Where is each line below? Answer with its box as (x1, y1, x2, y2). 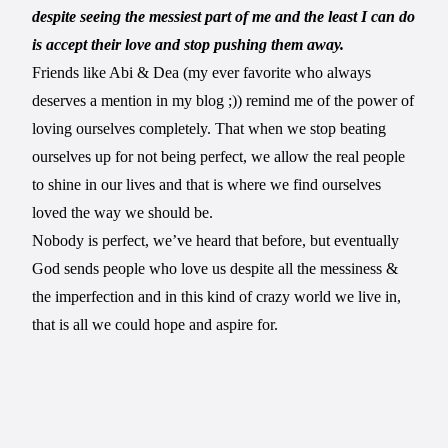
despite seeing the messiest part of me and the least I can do (32, 7, 416, 25)
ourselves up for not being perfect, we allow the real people (32, 147, 406, 165)
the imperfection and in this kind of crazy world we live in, (32, 287, 402, 305)
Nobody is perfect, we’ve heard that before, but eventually (32, 231, 400, 249)
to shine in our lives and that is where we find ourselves (32, 175, 382, 193)
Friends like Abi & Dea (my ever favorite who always (32, 63, 372, 81)
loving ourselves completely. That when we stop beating (32, 119, 387, 137)
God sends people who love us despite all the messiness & (32, 259, 399, 277)
